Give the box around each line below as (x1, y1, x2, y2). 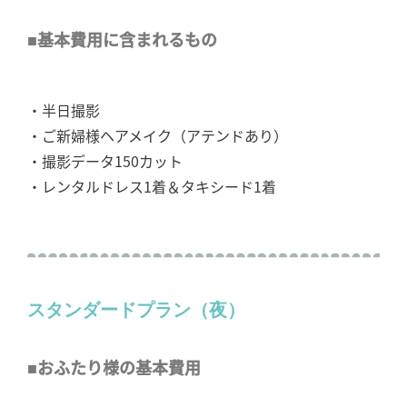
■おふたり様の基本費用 (27, 355, 201, 380)
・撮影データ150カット (27, 150, 183, 173)
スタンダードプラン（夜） (27, 298, 245, 321)
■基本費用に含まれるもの (27, 27, 217, 52)
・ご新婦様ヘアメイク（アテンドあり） (27, 124, 288, 147)
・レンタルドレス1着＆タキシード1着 (27, 175, 276, 198)
